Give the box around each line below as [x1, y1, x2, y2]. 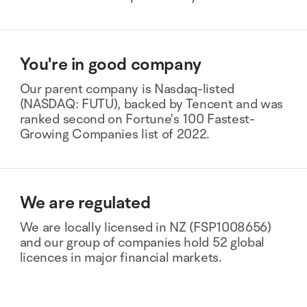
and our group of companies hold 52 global [19, 233, 265, 251]
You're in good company [19, 53, 201, 77]
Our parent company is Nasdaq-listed [19, 79, 234, 98]
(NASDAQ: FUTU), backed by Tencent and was [19, 95, 284, 113]
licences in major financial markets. [19, 248, 222, 267]
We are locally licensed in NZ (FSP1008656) [19, 218, 271, 236]
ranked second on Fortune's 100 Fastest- [19, 110, 255, 128]
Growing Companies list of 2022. [19, 125, 210, 143]
